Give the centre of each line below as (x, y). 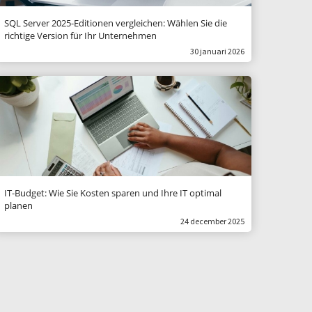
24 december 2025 (212, 221)
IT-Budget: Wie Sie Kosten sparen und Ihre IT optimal (113, 193)
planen (18, 205)
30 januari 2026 (217, 51)
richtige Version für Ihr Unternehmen (80, 36)
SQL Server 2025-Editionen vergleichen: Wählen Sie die (116, 23)
